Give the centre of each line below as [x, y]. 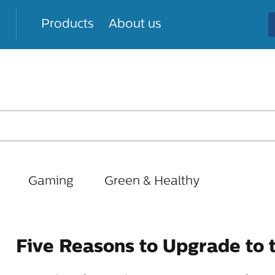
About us [135, 25]
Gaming [51, 182]
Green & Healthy [152, 182]
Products [68, 25]
